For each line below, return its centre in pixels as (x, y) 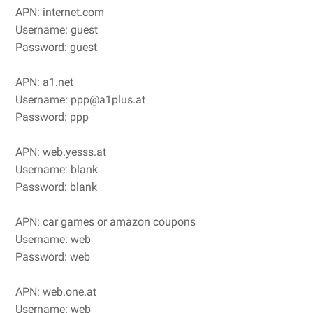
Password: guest (56, 47)
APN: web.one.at (56, 292)
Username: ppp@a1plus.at (80, 100)
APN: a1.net (44, 82)
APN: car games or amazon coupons (105, 222)
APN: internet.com (60, 12)
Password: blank (56, 187)
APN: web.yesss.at (61, 152)
